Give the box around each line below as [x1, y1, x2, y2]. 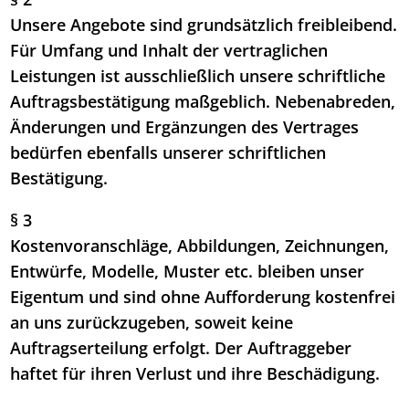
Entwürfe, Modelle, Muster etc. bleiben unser [10, 260, 365, 283]
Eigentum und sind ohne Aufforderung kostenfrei [10, 286, 396, 309]
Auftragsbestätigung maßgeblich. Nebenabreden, [10, 90, 396, 113]
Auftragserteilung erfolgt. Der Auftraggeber [10, 337, 352, 360]
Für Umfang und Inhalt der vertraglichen [10, 39, 329, 62]
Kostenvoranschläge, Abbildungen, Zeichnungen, [10, 235, 390, 257]
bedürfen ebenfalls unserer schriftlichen [10, 142, 327, 164]
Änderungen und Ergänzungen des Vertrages [10, 116, 360, 139]
